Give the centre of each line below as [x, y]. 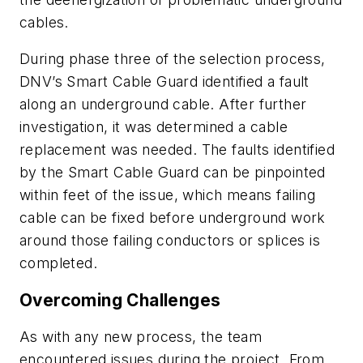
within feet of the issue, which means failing [167, 195]
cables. [44, 22]
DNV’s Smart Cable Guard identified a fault [164, 82]
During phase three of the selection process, [173, 59]
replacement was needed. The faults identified [177, 150]
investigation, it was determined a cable [154, 127]
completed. [59, 263]
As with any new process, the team [141, 337]
